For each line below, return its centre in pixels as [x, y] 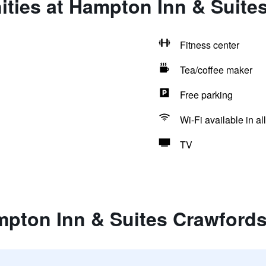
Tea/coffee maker [216, 70]
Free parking [206, 95]
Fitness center [209, 45]
